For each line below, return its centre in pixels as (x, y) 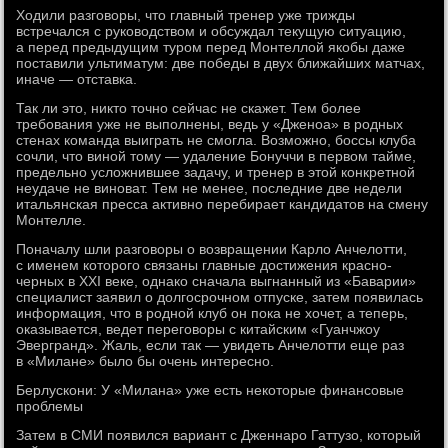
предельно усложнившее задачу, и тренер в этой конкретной (216, 172)
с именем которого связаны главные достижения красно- (204, 265)
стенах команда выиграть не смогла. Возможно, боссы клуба (216, 140)
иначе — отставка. (77, 79)
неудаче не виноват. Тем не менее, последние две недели (209, 188)
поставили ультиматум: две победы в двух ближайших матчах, (221, 63)
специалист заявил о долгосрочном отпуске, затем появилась (220, 297)
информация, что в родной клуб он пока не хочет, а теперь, (212, 313)
